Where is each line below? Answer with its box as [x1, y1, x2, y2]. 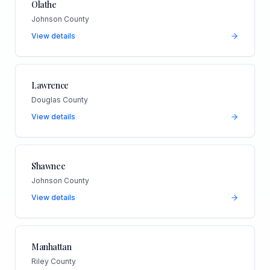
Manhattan [31, 240, 72, 253]
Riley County [31, 256, 76, 266]
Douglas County [31, 95, 88, 104]
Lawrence [31, 79, 69, 91]
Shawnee [31, 160, 66, 172]
